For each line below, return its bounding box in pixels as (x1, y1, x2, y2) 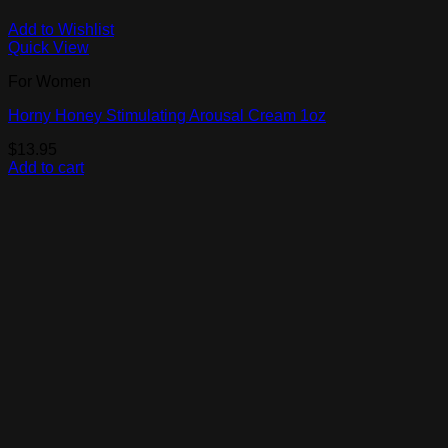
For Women (8, 73, 91, 91)
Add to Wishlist (8, 21, 114, 39)
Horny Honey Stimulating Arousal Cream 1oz (8, 107, 326, 125)
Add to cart (8, 159, 84, 177)
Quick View (8, 39, 89, 57)
